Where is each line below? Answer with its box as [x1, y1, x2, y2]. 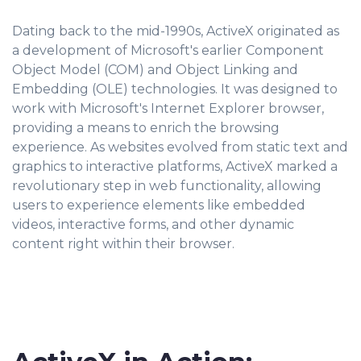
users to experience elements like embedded [12, 197, 305, 213]
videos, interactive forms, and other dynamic [12, 217, 294, 232]
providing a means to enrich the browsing [12, 120, 280, 135]
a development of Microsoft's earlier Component [12, 43, 324, 58]
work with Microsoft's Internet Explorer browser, [12, 101, 324, 116]
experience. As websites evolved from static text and [12, 139, 348, 155]
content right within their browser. [12, 236, 234, 251]
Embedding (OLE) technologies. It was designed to [12, 81, 338, 97]
